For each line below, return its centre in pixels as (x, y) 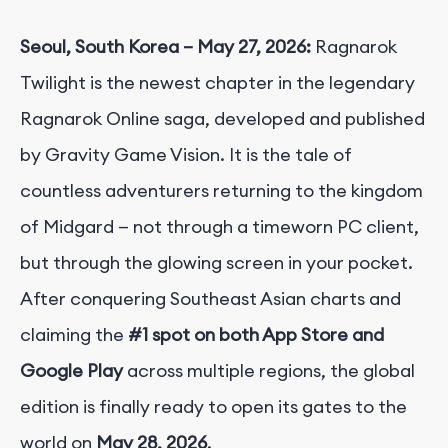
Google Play (71, 370)
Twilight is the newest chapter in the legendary (217, 82)
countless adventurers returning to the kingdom (221, 190)
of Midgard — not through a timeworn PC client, (219, 226)
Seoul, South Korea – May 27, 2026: (165, 46)
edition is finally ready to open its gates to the (213, 406)
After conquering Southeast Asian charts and (210, 298)
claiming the (74, 334)
